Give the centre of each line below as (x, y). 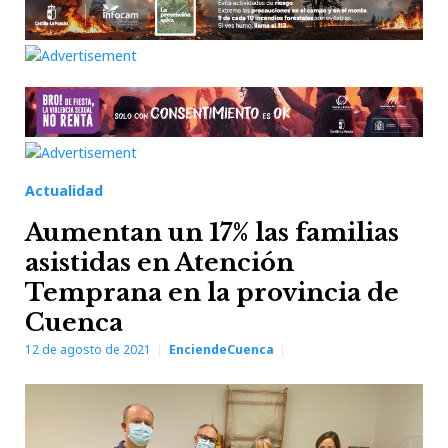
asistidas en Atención (159, 262)
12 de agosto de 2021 (88, 349)
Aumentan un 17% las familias (212, 232)
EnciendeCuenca (221, 349)
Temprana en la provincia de (212, 292)
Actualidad (64, 190)
